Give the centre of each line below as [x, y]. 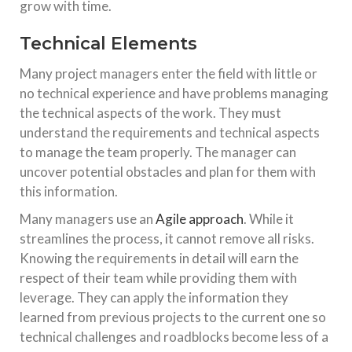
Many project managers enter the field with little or [169, 74]
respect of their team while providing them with [158, 278]
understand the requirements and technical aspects [170, 133]
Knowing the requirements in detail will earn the [159, 258]
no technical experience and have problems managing [174, 93]
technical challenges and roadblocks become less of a [174, 337]
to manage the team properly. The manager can [158, 152]
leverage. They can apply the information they [154, 298]
